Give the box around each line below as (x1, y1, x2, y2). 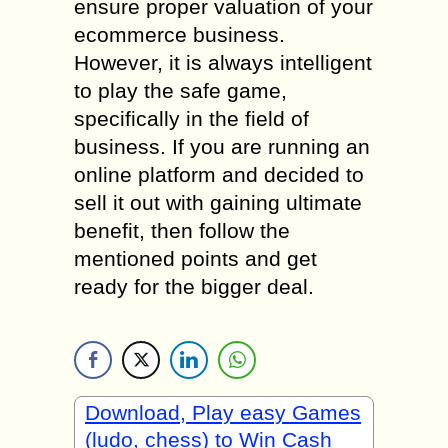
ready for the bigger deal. (74, 274, 314, 298)
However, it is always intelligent (74, 50, 372, 74)
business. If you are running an (74, 134, 370, 158)
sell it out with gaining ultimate (74, 190, 362, 214)
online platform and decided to (74, 162, 364, 186)
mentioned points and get (74, 246, 317, 270)
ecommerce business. (74, 22, 285, 46)
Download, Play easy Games (85, 400, 361, 424)
